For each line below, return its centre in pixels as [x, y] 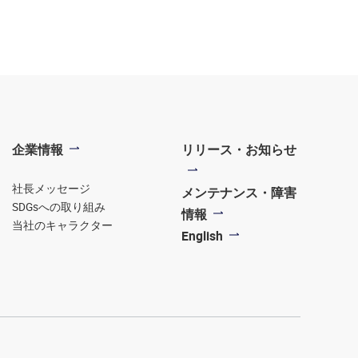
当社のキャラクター [63, 225]
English [203, 236]
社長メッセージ [52, 189]
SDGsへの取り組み [59, 207]
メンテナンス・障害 [239, 193]
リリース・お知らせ [239, 149]
